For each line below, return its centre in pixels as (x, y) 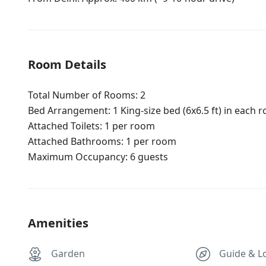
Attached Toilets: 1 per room (91, 126)
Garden (68, 254)
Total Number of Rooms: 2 (87, 95)
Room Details (67, 64)
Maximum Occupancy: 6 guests (98, 157)
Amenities (58, 223)
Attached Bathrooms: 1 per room (102, 141)
